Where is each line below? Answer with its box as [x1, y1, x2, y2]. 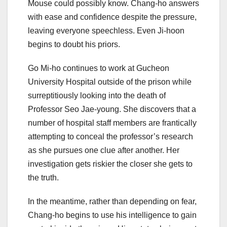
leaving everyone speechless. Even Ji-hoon [28, 26, 184, 35]
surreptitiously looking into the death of [28, 91, 166, 100]
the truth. [28, 173, 59, 182]
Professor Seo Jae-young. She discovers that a [28, 104, 196, 113]
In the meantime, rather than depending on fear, [28, 197, 197, 206]
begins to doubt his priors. [28, 40, 120, 49]
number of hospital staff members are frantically [28, 118, 197, 127]
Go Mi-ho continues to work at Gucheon [28, 63, 169, 72]
